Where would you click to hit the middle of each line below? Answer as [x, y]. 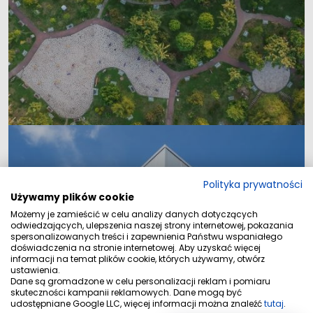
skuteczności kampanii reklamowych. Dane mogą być [126, 292]
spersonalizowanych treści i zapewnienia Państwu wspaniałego [146, 236]
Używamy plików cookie [72, 197]
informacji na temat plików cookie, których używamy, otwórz [138, 259]
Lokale [156, 270]
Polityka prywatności [253, 185]
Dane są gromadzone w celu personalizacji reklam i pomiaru [140, 281]
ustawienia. [35, 270]
